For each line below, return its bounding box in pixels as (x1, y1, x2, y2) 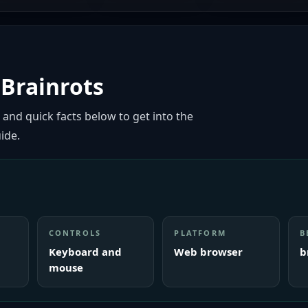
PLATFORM (174, 228, 226, 238)
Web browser (174, 245, 243, 258)
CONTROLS (48, 228, 102, 238)
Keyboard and (48, 245, 122, 258)
